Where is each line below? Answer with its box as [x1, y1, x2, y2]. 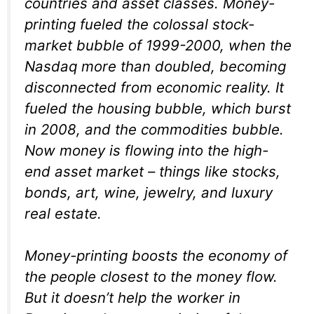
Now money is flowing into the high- [25, 141, 268, 159]
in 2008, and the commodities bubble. [25, 120, 284, 138]
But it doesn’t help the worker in [25, 289, 240, 307]
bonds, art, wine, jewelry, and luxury [25, 183, 273, 201]
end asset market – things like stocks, [25, 162, 280, 180]
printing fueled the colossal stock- [25, 15, 254, 33]
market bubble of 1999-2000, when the [25, 36, 292, 54]
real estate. [25, 204, 102, 222]
